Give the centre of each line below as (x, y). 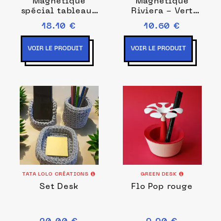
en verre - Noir (59, 21)
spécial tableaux (59, 11)
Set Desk (59, 187)
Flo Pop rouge (162, 187)
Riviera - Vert (162, 11)
